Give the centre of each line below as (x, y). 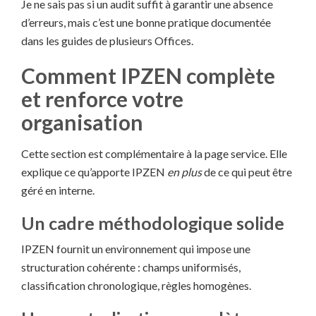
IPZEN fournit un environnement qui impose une (136, 249)
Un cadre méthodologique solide (153, 223)
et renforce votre (102, 99)
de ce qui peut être (247, 172)
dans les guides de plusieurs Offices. (107, 41)
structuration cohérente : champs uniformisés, (131, 267)
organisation (82, 122)
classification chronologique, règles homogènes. (136, 286)
